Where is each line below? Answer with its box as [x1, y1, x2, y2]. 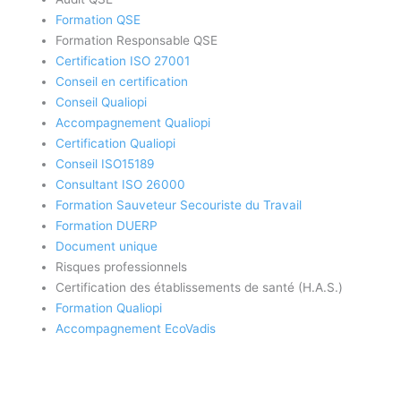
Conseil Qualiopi [55, 95, 148, 110]
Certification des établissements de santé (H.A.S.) [55, 280, 344, 295]
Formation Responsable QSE [55, 33, 218, 48]
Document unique [55, 239, 158, 254]
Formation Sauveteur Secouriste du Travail [55, 198, 303, 213]
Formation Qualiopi [55, 301, 163, 316]
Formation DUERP [55, 218, 158, 234]
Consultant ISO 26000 [55, 177, 186, 192]
